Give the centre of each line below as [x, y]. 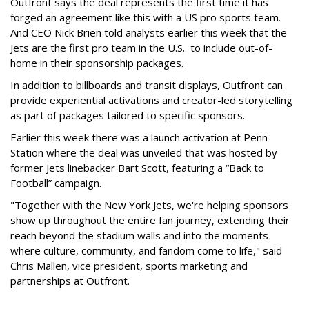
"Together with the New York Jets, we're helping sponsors [149, 205]
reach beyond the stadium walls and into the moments [139, 235]
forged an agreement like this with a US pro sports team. [146, 17]
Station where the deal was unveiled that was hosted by [144, 152]
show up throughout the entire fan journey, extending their [150, 220]
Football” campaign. [59, 182]
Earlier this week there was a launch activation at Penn [139, 137]
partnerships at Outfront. [73, 280]
